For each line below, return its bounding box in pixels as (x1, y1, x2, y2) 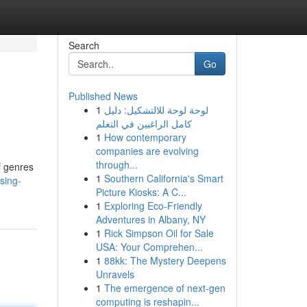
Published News (68, 89, 138, 103)
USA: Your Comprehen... (95, 240, 203, 254)
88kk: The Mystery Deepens (103, 254, 226, 267)
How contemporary (103, 130, 186, 144)
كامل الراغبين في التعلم (95, 116, 192, 130)
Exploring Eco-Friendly (103, 199, 202, 212)
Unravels (95, 267, 134, 281)
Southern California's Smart (103, 171, 223, 185)
